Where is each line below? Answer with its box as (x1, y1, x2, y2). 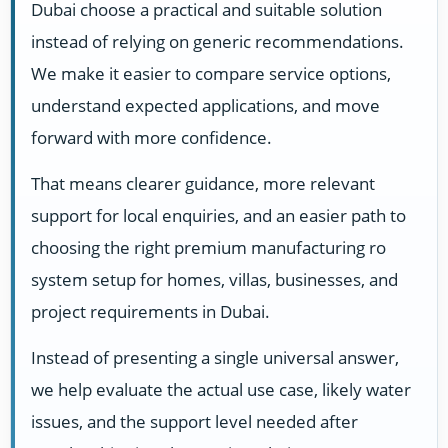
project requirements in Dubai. (31, 299, 270, 323)
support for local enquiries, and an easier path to (31, 203, 406, 227)
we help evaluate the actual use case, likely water (31, 378, 411, 402)
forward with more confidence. (31, 125, 272, 149)
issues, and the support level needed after (31, 410, 358, 434)
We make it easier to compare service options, (31, 61, 391, 85)
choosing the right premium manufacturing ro (31, 235, 386, 259)
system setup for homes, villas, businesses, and (31, 267, 398, 291)
